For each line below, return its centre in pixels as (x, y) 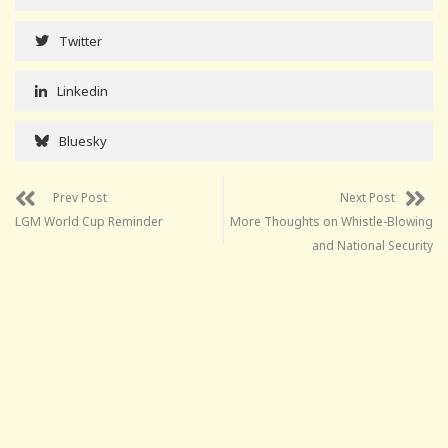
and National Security (372, 245)
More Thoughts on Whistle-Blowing (331, 221)
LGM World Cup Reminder (89, 221)
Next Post (367, 197)
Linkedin (82, 90)
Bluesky (83, 140)
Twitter (80, 40)
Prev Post (80, 197)
